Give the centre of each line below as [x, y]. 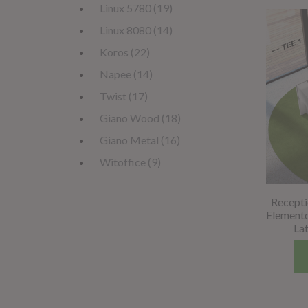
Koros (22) [125, 52]
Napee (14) [126, 74]
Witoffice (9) [130, 162]
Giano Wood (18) [140, 118]
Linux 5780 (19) [136, 8]
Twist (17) [124, 96]
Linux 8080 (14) [136, 30]
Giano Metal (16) [140, 140]
